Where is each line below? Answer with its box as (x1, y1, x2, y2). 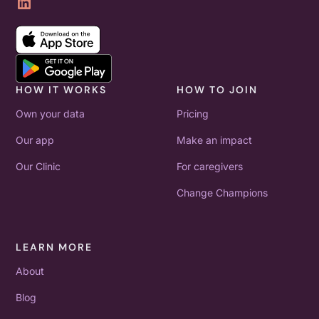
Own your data (16, 108, 85, 120)
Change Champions (177, 187, 268, 199)
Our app (16, 134, 55, 147)
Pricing (177, 108, 209, 120)
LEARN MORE (16, 241, 93, 254)
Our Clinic (16, 160, 61, 173)
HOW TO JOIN (177, 83, 258, 97)
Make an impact (177, 134, 252, 147)
